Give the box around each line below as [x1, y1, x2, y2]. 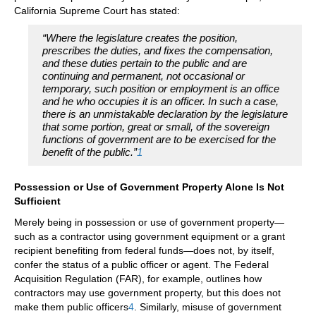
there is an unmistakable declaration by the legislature [42, 108, 288, 121]
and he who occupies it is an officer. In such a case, [42, 95, 279, 108]
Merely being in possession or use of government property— [14, 217, 284, 229]
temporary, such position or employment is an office [42, 83, 279, 95]
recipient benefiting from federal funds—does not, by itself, [14, 245, 274, 257]
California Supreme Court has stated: [14, 5, 180, 17]
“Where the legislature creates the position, [42, 32, 238, 44]
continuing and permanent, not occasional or [42, 70, 245, 83]
